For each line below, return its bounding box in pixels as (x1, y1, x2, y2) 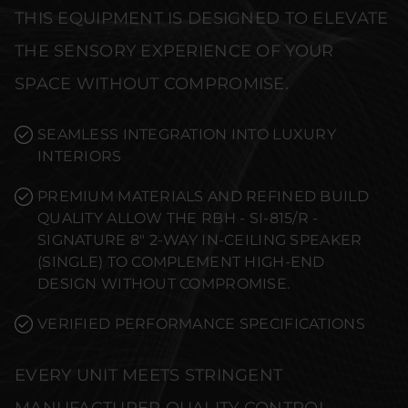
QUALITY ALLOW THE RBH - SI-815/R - (37, 209, 319, 227)
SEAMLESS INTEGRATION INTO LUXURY (37, 126, 336, 143)
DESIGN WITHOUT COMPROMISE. (37, 275, 291, 292)
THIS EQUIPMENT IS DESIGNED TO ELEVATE (15, 8, 389, 28)
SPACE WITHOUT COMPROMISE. (15, 74, 289, 94)
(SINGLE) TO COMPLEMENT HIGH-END (37, 253, 325, 270)
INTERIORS (37, 148, 122, 165)
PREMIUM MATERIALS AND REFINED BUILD (37, 188, 369, 205)
